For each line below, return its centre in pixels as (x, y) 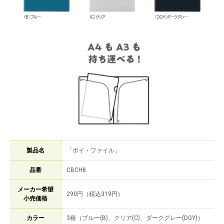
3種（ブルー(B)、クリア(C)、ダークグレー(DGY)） (135, 218)
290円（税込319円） (95, 194)
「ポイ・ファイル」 (93, 151)
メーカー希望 (35, 190)
